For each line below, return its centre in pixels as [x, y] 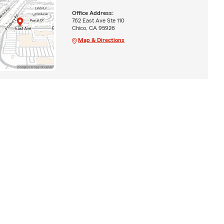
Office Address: [92, 13]
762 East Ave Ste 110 [98, 20]
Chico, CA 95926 [93, 28]
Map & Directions [101, 40]
